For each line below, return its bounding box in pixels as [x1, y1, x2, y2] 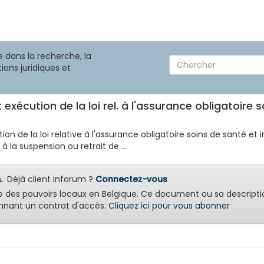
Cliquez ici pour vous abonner [108, 200, 230, 212]
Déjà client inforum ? [2, 173, 95, 185]
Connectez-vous [95, 173, 167, 185]
